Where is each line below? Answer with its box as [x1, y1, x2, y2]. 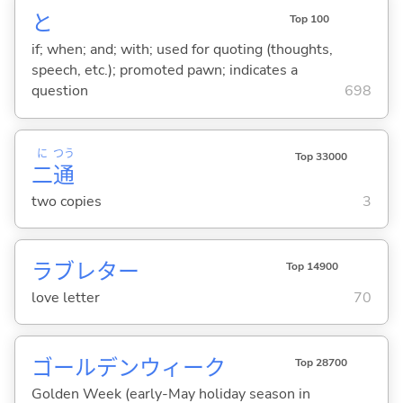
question [31, 81, 88, 102]
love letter [31, 287, 100, 308]
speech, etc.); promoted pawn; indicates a [31, 60, 298, 81]
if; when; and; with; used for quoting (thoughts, [31, 40, 333, 60]
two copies [31, 191, 102, 211]
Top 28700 [294, 355, 347, 371]
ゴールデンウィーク [31, 354, 226, 383]
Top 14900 [285, 259, 338, 274]
